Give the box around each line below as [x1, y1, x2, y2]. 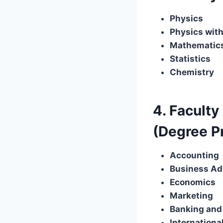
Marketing [170, 190, 213, 201]
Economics [170, 177, 216, 187]
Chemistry [170, 67, 214, 77]
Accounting [170, 150, 219, 160]
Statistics [170, 53, 211, 64]
